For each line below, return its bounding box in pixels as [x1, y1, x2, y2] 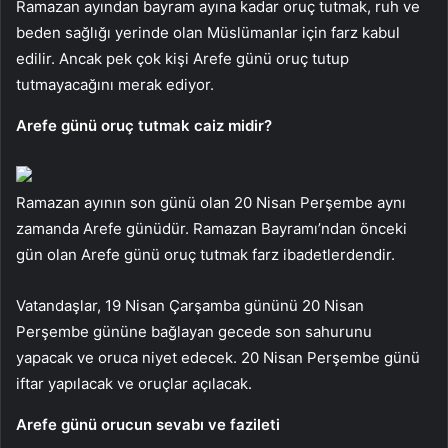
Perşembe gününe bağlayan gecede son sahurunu [16, 321, 372, 341]
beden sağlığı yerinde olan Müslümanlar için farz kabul [16, 22, 400, 42]
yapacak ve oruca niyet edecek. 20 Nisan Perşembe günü [16, 347, 420, 367]
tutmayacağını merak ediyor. [16, 74, 214, 94]
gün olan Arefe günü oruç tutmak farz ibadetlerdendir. [16, 244, 395, 264]
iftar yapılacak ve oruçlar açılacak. [16, 373, 252, 393]
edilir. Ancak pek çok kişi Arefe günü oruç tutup [16, 48, 349, 68]
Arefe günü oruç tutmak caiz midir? [16, 115, 272, 135]
